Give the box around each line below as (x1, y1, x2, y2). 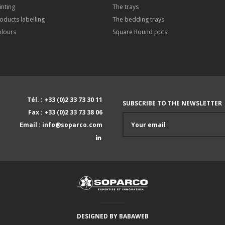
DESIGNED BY (76, 212, 119, 220)
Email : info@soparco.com (20, 121, 102, 129)
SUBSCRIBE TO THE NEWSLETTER (123, 99, 222, 107)
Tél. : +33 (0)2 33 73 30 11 (27, 95, 102, 104)
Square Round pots (113, 28, 167, 36)
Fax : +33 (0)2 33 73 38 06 (28, 108, 102, 117)
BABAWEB (119, 212, 149, 220)
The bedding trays (113, 15, 164, 24)
